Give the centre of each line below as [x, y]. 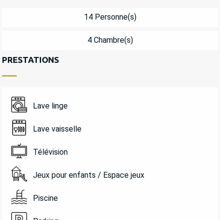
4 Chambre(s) [110, 40]
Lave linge [50, 106]
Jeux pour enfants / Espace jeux [88, 175]
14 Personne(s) [110, 17]
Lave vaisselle [57, 129]
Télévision [50, 152]
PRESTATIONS [30, 59]
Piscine [45, 198]
